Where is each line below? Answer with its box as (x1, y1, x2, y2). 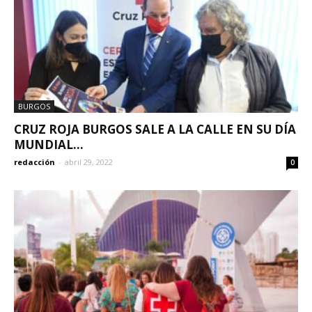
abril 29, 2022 (65, 157, 113, 168)
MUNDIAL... (14, 136, 84, 153)
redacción (14, 157, 55, 168)
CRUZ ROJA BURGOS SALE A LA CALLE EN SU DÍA (14, 121, 296, 138)
